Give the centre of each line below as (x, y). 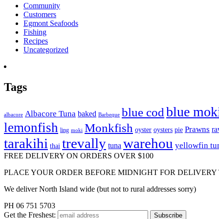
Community (42, 5)
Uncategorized (46, 49)
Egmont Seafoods (51, 23)
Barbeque (109, 114)
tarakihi (26, 143)
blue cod (143, 112)
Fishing (35, 32)
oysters (163, 130)
